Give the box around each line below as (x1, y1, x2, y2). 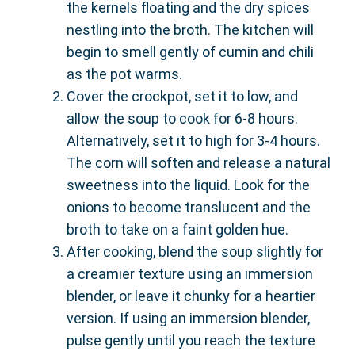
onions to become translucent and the (67, 199, 311, 216)
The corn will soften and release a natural (67, 155, 330, 171)
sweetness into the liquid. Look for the (67, 177, 310, 193)
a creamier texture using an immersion (67, 265, 313, 282)
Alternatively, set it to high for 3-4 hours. (67, 132, 320, 149)
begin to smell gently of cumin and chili (67, 44, 314, 60)
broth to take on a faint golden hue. (67, 221, 288, 238)
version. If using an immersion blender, (67, 310, 310, 326)
